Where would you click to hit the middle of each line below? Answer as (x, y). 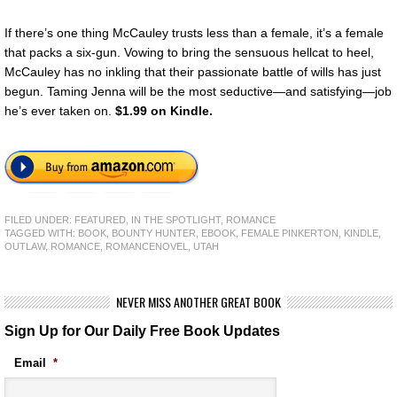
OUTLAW (25, 246)
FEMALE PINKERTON (290, 233)
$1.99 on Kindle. (164, 111)
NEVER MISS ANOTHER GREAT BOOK (198, 301)
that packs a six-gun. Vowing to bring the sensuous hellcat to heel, (189, 52)
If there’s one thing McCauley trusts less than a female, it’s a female (194, 33)
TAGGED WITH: (41, 233)
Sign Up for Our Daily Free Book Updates (142, 330)
